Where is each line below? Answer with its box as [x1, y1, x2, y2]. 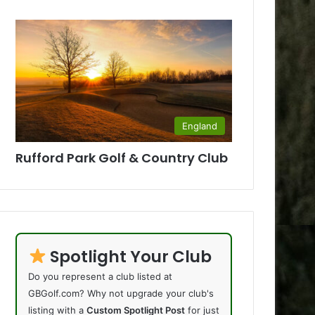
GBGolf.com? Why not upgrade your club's [28, 287, 214, 299]
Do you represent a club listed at [28, 270, 173, 282]
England [182, 120, 217, 131]
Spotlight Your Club [46, 245, 212, 268]
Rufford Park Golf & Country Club [15, 148, 229, 167]
